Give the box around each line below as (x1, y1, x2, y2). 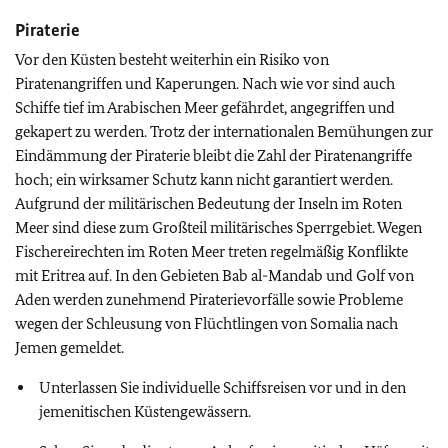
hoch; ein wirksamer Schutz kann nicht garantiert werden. (15, 170, 393, 189)
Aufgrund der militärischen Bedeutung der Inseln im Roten (15, 194, 402, 213)
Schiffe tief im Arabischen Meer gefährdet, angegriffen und (15, 98, 395, 117)
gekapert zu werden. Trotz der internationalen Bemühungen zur (15, 122, 433, 141)
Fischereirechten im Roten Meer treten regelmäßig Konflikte (15, 242, 408, 261)
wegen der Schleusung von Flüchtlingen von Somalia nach (15, 314, 398, 333)
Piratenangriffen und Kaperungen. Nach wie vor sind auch (15, 74, 395, 93)
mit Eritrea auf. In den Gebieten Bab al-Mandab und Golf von (15, 266, 414, 285)
